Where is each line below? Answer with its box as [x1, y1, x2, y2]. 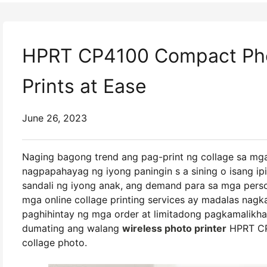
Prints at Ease [22, 74, 147, 98]
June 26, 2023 [22, 112, 87, 124]
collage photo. [22, 237, 87, 249]
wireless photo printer [122, 222, 226, 234]
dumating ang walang [22, 222, 122, 234]
